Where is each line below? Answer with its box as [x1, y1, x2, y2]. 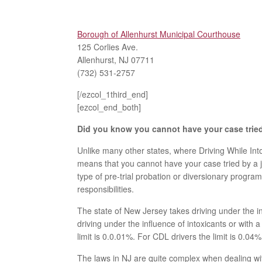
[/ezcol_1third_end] [77, 88, 148, 101]
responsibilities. [77, 183, 134, 195]
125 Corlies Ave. [77, 41, 138, 53]
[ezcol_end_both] [77, 101, 141, 113]
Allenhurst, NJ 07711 [77, 54, 154, 66]
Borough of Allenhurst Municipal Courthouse [77, 28, 240, 40]
